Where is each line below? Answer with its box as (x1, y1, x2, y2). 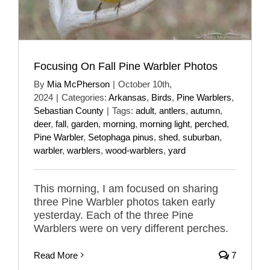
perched (195, 118, 227, 129)
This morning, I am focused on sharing (34, 182, 218, 195)
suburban (183, 131, 219, 142)
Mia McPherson (47, 78, 110, 89)
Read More (34, 250, 78, 260)
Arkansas (108, 92, 146, 102)
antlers (159, 105, 186, 116)
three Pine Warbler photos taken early (34, 195, 215, 208)
